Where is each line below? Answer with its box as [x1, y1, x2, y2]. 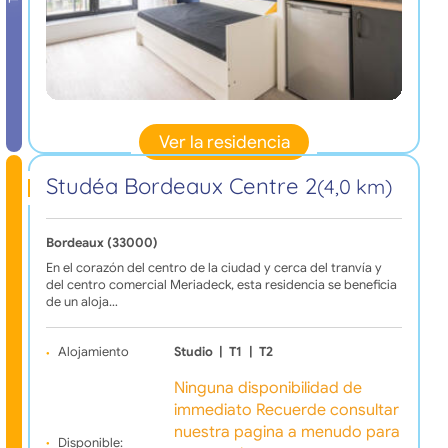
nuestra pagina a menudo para [173, 422, 400, 443]
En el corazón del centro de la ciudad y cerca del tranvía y [45, 260, 382, 277]
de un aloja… [45, 294, 118, 311]
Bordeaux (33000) [45, 235, 158, 252]
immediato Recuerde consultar [173, 400, 399, 421]
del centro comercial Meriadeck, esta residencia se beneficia [45, 277, 397, 294]
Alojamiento [57, 344, 129, 361]
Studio [173, 344, 213, 361]
